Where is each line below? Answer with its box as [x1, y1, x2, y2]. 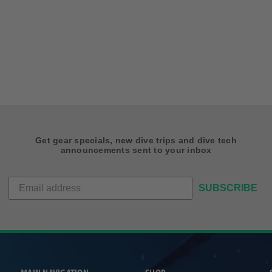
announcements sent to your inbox [60, 145, 212, 155]
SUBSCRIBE [199, 183, 257, 194]
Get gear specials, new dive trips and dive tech [35, 135, 237, 146]
